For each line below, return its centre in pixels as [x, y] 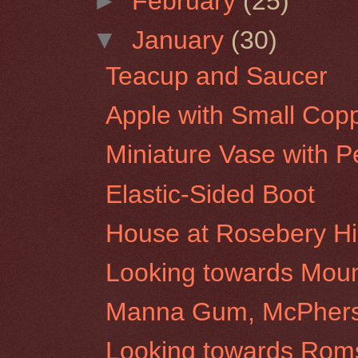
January [182, 40]
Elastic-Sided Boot [211, 194]
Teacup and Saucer [217, 76]
